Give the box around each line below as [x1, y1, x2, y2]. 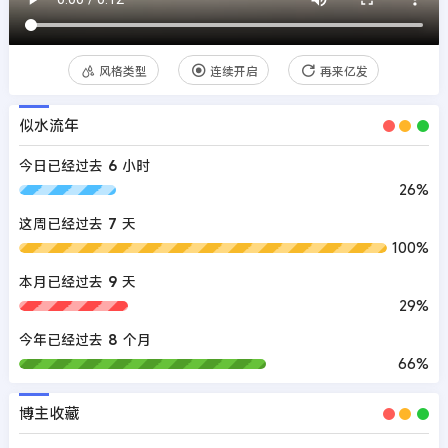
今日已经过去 [18, 156, 103, 176]
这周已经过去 [18, 214, 103, 234]
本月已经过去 [18, 272, 103, 292]
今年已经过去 [18, 330, 103, 350]
